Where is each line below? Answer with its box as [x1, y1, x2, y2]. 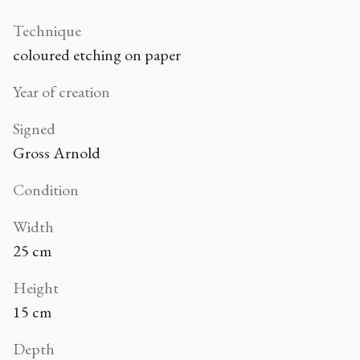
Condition [13, 178, 79, 200]
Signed [13, 117, 55, 139]
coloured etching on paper [13, 43, 181, 65]
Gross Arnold [13, 141, 100, 163]
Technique [13, 19, 81, 41]
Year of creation [13, 80, 110, 102]
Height [13, 276, 59, 298]
